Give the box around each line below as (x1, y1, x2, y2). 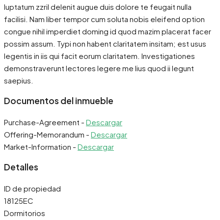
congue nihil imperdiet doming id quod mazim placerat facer (4, 26, 211, 36)
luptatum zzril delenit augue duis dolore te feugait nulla (4, 1, 192, 11)
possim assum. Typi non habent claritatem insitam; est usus (4, 38, 206, 48)
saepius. (4, 75, 33, 85)
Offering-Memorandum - (4, 129, 91, 139)
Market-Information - (4, 141, 78, 151)
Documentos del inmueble (4, 95, 113, 107)
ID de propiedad (4, 183, 61, 193)
